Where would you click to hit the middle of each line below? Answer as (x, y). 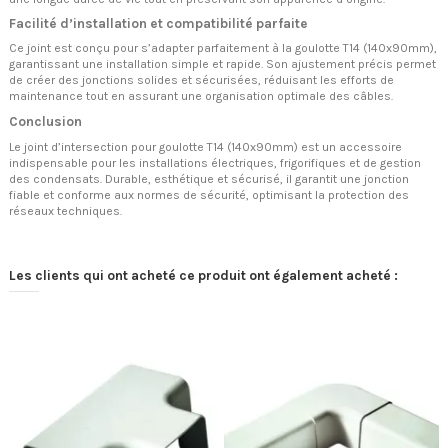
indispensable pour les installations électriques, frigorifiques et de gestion (215, 163)
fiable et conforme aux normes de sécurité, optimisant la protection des (209, 195)
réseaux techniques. (65, 211)
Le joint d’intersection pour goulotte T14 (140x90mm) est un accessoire (205, 147)
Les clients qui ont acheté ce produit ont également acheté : (203, 275)
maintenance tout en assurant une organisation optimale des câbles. (201, 96)
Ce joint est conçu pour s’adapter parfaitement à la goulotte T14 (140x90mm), (223, 48)
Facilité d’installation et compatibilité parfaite (158, 24)
